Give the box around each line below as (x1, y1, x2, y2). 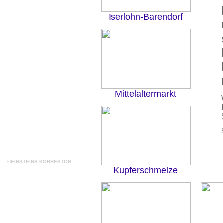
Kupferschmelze (113, 165, 178, 175)
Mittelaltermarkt (115, 89, 176, 99)
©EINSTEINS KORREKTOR (7, 159, 71, 164)
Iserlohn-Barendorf (109, 12, 183, 22)
